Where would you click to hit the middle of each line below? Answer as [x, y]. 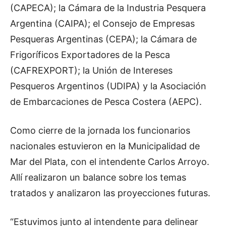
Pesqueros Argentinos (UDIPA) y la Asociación [108, 86]
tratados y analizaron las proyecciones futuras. [110, 193]
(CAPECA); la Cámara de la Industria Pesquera [108, 8]
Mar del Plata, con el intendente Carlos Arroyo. [110, 161]
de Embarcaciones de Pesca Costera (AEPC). [106, 101]
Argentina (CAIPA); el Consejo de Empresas [102, 23]
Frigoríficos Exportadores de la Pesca [90, 54]
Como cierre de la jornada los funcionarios [100, 130]
